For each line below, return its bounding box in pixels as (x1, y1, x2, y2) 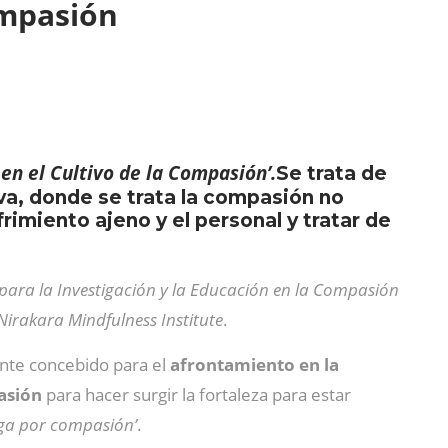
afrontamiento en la (170, 353, 339, 376)
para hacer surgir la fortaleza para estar (42, 383, 351, 406)
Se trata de (276, 162, 387, 185)
